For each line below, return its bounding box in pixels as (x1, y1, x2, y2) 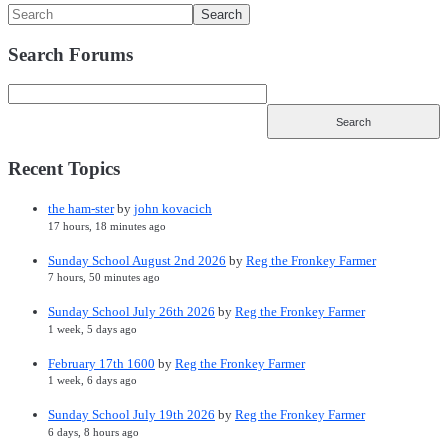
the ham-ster (48, 201, 114, 217)
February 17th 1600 (48, 355, 155, 371)
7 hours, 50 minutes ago (48, 271, 160, 284)
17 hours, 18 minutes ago (48, 219, 166, 232)
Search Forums (8, 43, 133, 65)
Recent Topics (8, 158, 120, 180)
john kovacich (134, 201, 212, 217)
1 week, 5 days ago (48, 322, 137, 335)
